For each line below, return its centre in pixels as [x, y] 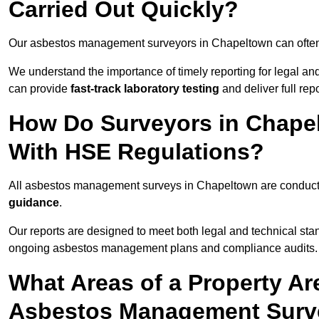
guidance [34, 203]
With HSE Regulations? [136, 152]
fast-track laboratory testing [145, 89]
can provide [40, 89]
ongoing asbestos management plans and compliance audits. [163, 249]
